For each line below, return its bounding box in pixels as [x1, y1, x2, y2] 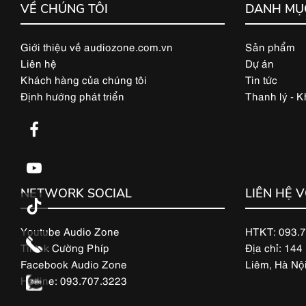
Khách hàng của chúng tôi [20, 72, 147, 86]
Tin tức [245, 72, 277, 86]
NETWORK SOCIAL [20, 185, 132, 202]
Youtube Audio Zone [20, 224, 120, 238]
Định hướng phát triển [20, 88, 124, 102]
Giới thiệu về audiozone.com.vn [20, 39, 173, 53]
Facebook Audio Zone [20, 257, 127, 271]
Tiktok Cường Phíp [20, 240, 109, 255]
